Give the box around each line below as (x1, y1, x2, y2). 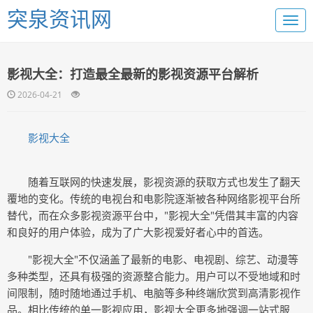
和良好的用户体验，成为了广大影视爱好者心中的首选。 (7, 225, 269, 239)
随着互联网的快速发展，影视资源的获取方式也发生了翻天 (28, 175, 300, 189)
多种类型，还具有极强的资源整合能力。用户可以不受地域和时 (7, 269, 300, 283)
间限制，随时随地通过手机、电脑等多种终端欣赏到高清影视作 (7, 286, 300, 300)
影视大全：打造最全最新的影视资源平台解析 (7, 66, 259, 82)
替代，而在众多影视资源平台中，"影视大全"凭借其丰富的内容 (7, 208, 298, 222)
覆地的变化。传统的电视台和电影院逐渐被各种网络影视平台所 (7, 191, 300, 205)
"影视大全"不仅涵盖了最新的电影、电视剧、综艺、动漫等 (28, 252, 298, 266)
